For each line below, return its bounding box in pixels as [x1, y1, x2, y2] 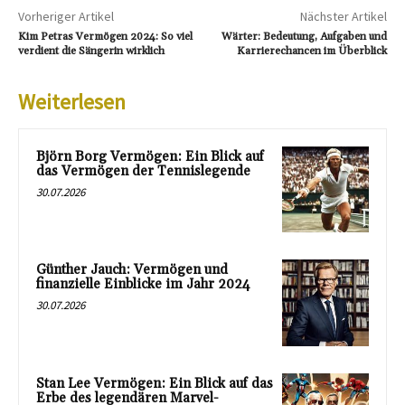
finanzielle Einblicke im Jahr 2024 [36, 276, 250, 294]
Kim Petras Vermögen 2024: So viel [18, 29, 193, 43]
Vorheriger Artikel [18, 7, 114, 24]
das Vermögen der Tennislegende [36, 162, 250, 180]
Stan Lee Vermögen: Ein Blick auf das [36, 375, 273, 393]
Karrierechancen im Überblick [236, 43, 387, 58]
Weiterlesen [18, 87, 126, 116]
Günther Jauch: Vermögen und [36, 261, 228, 279]
